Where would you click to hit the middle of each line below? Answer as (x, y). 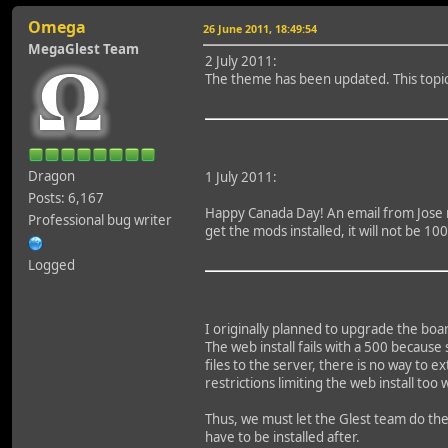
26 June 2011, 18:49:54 (260, 28)
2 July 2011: (241, 60)
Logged (51, 264)
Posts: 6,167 (66, 197)
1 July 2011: (241, 176)
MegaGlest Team (83, 48)
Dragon (51, 175)
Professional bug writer (100, 219)
